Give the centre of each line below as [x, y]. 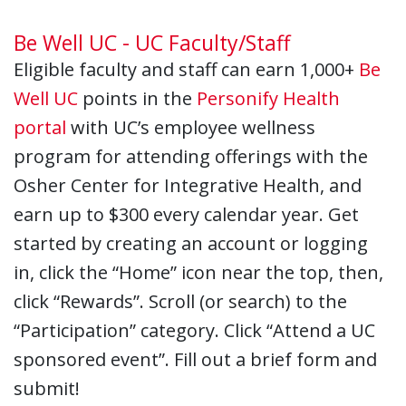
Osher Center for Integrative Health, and [188, 186]
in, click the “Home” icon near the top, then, [198, 273]
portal [42, 128]
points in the [137, 99]
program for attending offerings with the [191, 157]
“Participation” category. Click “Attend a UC [194, 331]
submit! [47, 389]
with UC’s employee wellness [193, 128]
